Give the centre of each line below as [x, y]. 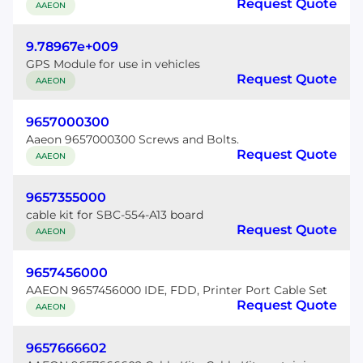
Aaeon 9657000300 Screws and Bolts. [132, 139]
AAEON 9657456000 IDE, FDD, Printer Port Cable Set [177, 290]
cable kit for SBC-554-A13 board [115, 215]
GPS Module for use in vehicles [113, 64]
